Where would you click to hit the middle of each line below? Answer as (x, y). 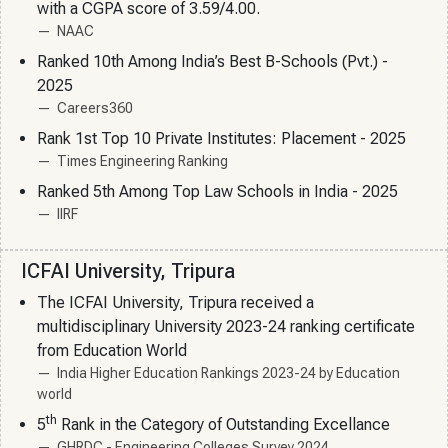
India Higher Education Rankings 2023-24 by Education (228, 373)
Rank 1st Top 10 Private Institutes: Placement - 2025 (221, 139)
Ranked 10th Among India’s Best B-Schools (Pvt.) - (212, 62)
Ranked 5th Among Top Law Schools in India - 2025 (217, 192)
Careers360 (95, 108)
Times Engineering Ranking (142, 161)
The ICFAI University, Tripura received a (175, 303)
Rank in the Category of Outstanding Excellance (223, 425)
